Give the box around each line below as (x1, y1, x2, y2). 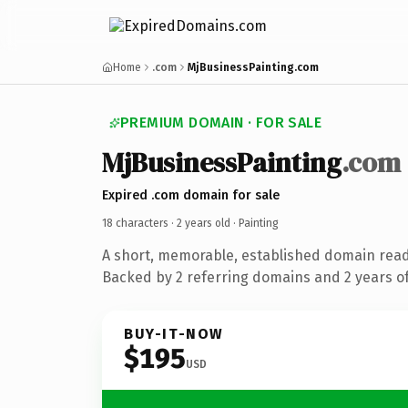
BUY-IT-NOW (124, 324, 224, 342)
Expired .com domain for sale (102, 187, 280, 203)
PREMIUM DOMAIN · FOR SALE (120, 114, 321, 131)
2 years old (177, 216, 230, 229)
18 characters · (102, 216, 177, 229)
